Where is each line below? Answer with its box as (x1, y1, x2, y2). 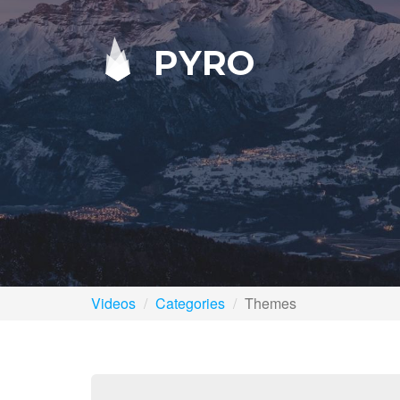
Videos (91, 293, 136, 313)
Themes (245, 293, 296, 313)
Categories (155, 293, 225, 313)
